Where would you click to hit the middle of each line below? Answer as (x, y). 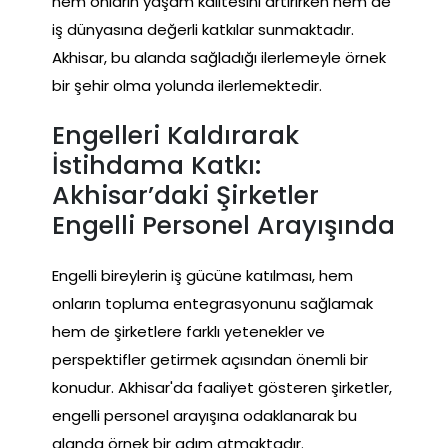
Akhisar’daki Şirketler (185, 195)
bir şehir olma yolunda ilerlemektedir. (187, 85)
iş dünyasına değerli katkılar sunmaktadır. (203, 29)
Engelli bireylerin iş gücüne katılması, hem (202, 275)
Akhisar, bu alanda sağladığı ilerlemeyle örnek (219, 57)
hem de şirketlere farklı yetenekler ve (188, 331)
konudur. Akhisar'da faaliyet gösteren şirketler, (222, 387)
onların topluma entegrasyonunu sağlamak (212, 303)
